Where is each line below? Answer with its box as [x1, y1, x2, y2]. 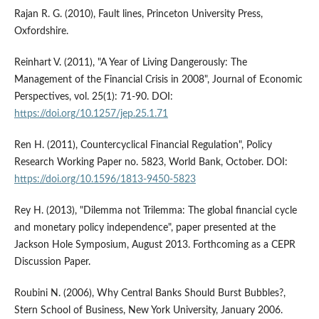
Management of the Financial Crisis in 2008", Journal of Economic [14, 75, 303, 85]
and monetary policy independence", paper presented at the [14, 223, 276, 234]
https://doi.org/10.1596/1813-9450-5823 [14, 174, 196, 185]
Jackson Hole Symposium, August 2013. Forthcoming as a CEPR [14, 240, 296, 251]
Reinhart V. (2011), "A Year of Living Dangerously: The [14, 58, 247, 68]
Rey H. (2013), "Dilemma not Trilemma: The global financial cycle [14, 206, 297, 216]
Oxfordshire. [14, 26, 68, 37]
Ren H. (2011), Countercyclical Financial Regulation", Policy [14, 140, 272, 151]
